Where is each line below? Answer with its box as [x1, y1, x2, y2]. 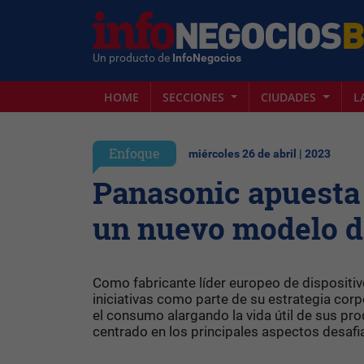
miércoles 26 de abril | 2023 [188, 147, 331, 161]
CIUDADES [261, 89, 320, 105]
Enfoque [109, 145, 160, 162]
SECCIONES [162, 89, 227, 105]
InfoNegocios [172, 50, 241, 65]
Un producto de [93, 50, 172, 65]
